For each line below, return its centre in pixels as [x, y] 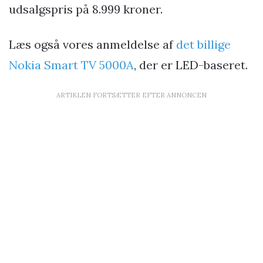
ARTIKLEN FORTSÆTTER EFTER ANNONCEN [131, 95]
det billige [203, 44]
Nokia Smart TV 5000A [71, 65]
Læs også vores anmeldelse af [92, 44]
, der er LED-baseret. [191, 65]
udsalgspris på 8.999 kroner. [86, 9]
